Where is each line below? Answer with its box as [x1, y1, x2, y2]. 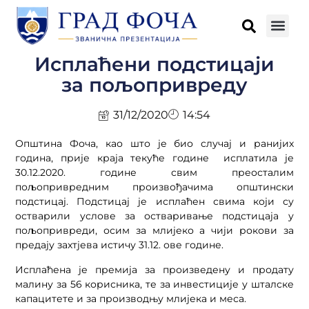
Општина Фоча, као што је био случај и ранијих [15, 137, 294, 150]
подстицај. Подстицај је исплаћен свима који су [15, 195, 294, 208]
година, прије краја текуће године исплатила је [15, 152, 294, 165]
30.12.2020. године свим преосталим [15, 166, 294, 179]
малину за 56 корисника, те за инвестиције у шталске [15, 277, 294, 290]
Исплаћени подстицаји [34, 52, 275, 76]
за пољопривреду [61, 72, 248, 97]
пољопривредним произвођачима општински [15, 181, 294, 194]
